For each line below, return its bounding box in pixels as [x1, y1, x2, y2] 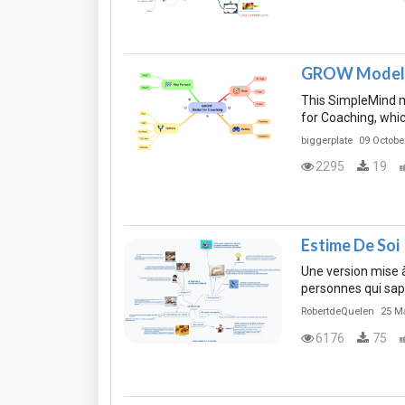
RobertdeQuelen [300, 306, 374, 318]
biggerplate [300, 134, 353, 146]
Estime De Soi [300, 234, 400, 255]
